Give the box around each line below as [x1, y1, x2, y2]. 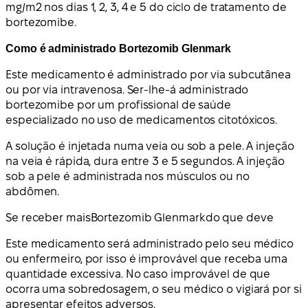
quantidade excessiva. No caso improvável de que [5, 268, 271, 280]
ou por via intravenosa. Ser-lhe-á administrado [5, 84, 249, 96]
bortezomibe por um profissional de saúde [5, 99, 231, 111]
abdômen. [5, 186, 60, 198]
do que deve [205, 212, 274, 224]
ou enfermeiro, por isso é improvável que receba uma [5, 253, 287, 265]
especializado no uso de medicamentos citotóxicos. [5, 114, 278, 126]
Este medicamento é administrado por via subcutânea [5, 69, 291, 81]
